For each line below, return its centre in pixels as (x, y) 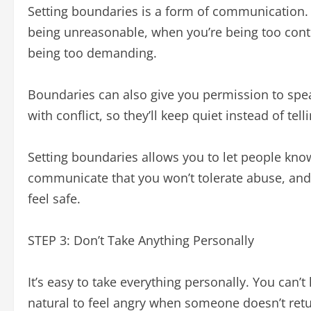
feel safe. (54, 199)
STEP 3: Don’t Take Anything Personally (141, 240)
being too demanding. (92, 53)
